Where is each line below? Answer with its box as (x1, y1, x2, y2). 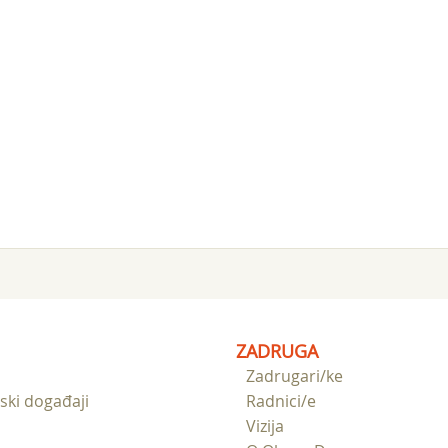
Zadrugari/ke (246, 365, 343, 387)
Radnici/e (246, 390, 316, 412)
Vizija (246, 415, 284, 437)
